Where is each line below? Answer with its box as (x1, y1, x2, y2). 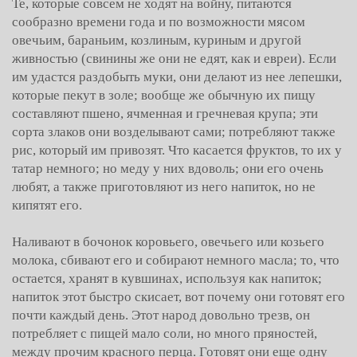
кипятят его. (12, 198, 82, 213)
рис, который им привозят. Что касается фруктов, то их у (12, 143, 342, 158)
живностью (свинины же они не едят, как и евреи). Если (12, 51, 336, 66)
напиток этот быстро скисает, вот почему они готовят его (12, 289, 345, 304)
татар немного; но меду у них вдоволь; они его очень (12, 161, 324, 176)
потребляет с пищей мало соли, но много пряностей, (12, 326, 317, 341)
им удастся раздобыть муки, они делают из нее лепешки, (12, 69, 342, 84)
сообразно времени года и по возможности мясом (12, 14, 305, 29)
